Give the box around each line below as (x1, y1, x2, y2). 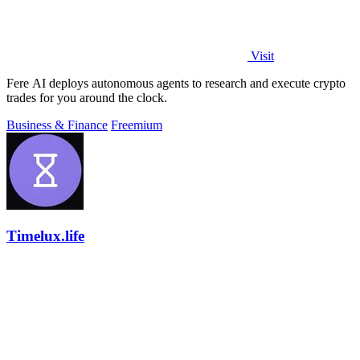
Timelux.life (6, 227, 84, 245)
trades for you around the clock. (6, 90, 167, 104)
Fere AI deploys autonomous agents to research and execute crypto (6, 76, 346, 90)
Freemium (111, 117, 162, 132)
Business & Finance (6, 117, 108, 132)
